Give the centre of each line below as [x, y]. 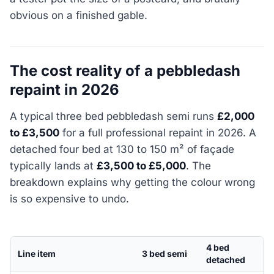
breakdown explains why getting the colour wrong [132, 182]
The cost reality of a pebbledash [125, 71]
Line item [36, 253]
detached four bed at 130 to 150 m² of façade [122, 149]
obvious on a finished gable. [79, 16]
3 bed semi [164, 253]
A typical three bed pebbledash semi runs [113, 116]
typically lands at [53, 165]
